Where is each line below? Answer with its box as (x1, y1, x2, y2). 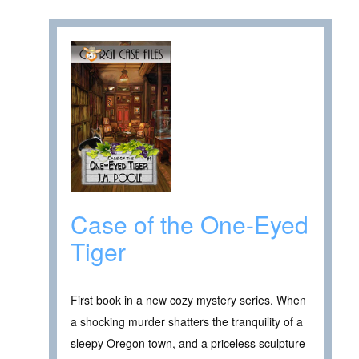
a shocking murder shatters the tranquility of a (71, 313, 303, 330)
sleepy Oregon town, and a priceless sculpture (71, 335, 305, 352)
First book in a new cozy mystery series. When (71, 292, 306, 309)
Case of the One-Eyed (71, 207, 309, 242)
